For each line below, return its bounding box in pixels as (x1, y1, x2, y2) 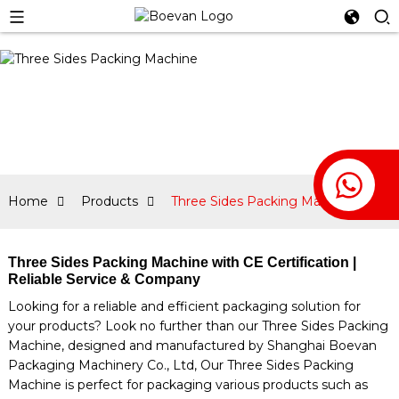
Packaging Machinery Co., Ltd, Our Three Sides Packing (7, 357, 354, 373)
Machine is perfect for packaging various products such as (7, 377, 368, 393)
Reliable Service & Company (7, 272, 200, 287)
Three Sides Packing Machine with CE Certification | (7, 255, 356, 270)
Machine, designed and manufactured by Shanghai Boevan (7, 338, 377, 354)
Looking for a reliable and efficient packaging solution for (7, 298, 361, 314)
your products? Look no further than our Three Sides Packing (7, 318, 388, 334)
